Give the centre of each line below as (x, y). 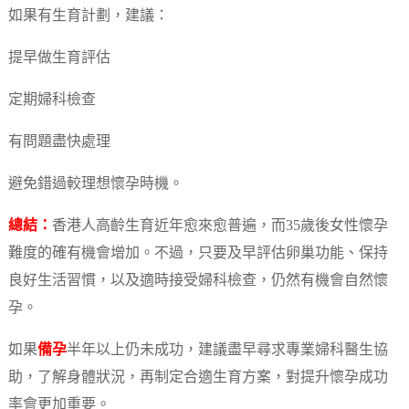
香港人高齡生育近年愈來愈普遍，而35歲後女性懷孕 (220, 226)
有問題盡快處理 (59, 142)
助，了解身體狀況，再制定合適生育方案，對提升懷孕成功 (198, 378)
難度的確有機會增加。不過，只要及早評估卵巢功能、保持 (198, 254)
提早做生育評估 (59, 58)
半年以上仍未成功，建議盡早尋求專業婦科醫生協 (227, 351)
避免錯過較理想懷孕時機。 (95, 184)
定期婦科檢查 (52, 100)
